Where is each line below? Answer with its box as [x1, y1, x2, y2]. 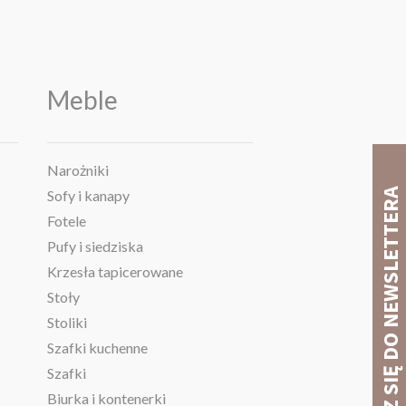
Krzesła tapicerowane [46, 263, 183, 281]
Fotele [46, 212, 86, 230]
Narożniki [46, 161, 109, 179]
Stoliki [46, 314, 87, 332]
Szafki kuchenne [46, 339, 148, 357]
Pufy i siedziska [46, 237, 143, 256]
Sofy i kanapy [46, 187, 130, 205]
